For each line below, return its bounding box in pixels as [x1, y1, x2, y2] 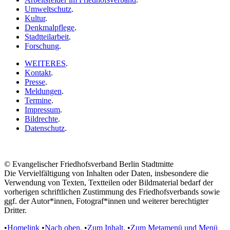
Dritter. [4, 205, 27, 215]
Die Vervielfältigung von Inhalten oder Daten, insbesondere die [4, 168, 208, 178]
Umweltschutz [25, 4, 71, 13]
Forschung [25, 41, 59, 50]
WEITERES [25, 59, 66, 68]
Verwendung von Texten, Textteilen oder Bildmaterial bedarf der [4, 178, 213, 187]
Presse [25, 77, 45, 86]
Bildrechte [25, 114, 58, 123]
